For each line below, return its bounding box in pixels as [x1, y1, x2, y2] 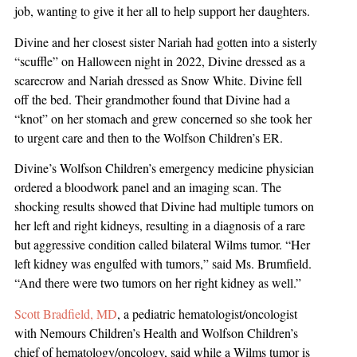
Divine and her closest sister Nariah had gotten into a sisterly [14, 33, 317, 50]
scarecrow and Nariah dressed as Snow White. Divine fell [14, 71, 302, 88]
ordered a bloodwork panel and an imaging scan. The [14, 178, 281, 196]
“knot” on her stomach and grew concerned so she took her [14, 109, 312, 127]
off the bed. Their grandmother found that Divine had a [14, 90, 290, 108]
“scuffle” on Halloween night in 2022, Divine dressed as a [14, 52, 305, 69]
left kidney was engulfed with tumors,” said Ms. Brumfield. [14, 255, 312, 273]
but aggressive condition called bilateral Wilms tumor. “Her [14, 236, 310, 253]
